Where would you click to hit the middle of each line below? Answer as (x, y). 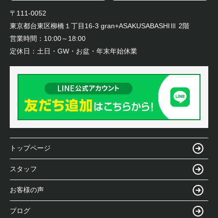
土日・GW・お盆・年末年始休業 (87, 51)
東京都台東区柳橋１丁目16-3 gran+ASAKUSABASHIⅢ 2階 (100, 26)
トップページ (30, 148)
